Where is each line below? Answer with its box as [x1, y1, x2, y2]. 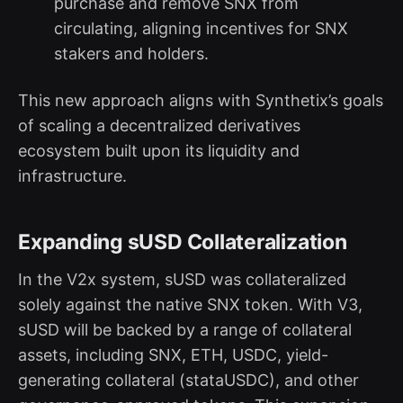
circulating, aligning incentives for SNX [53, 18, 348, 38]
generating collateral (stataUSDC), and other [18, 370, 359, 390]
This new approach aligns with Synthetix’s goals [18, 90, 383, 110]
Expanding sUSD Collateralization [18, 228, 347, 255]
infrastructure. [18, 166, 127, 185]
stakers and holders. [53, 43, 209, 63]
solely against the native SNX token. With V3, [18, 294, 363, 314]
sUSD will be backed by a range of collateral [18, 319, 352, 339]
